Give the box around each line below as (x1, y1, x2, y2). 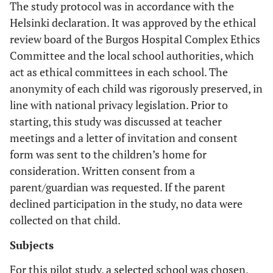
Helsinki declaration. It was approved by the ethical (10, 15, 256, 30)
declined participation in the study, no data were (10, 196, 243, 211)
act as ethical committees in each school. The (10, 65, 228, 79)
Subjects (10, 238, 54, 252)
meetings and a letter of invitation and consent (10, 130, 238, 145)
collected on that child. (10, 213, 121, 227)
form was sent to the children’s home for (10, 147, 207, 161)
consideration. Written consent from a (10, 163, 195, 178)
